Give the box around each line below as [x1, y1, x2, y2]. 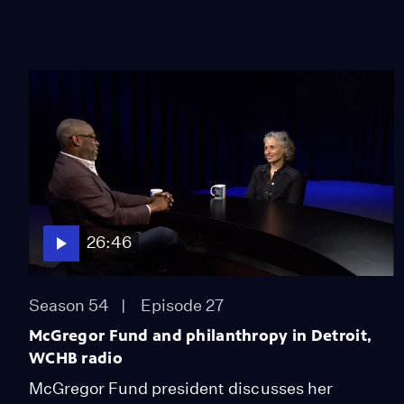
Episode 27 [140, 295, 225, 315]
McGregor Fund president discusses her [29, 378, 333, 398]
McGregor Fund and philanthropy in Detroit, [29, 325, 372, 345]
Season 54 [29, 295, 110, 315]
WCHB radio [29, 347, 123, 368]
